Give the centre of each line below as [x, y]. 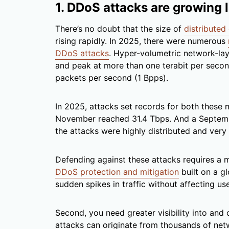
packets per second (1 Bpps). [112, 78]
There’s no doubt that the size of [120, 29]
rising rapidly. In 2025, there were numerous [142, 41]
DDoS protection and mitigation [117, 172]
